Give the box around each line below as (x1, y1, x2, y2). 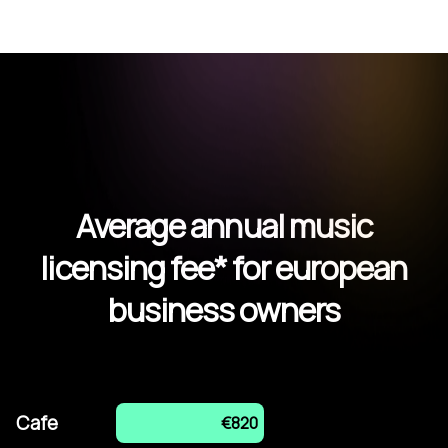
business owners (107, 287, 341, 332)
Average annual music (76, 203, 372, 248)
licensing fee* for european (40, 245, 408, 290)
